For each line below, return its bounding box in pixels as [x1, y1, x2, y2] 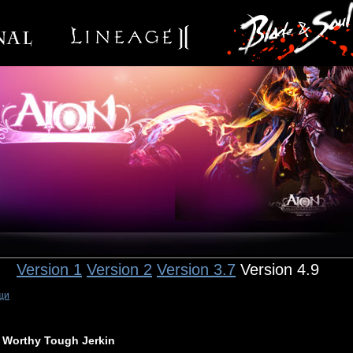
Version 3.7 [157, 261, 236, 278]
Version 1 [17, 261, 82, 278]
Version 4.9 [236, 261, 319, 278]
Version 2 [87, 261, 152, 278]
